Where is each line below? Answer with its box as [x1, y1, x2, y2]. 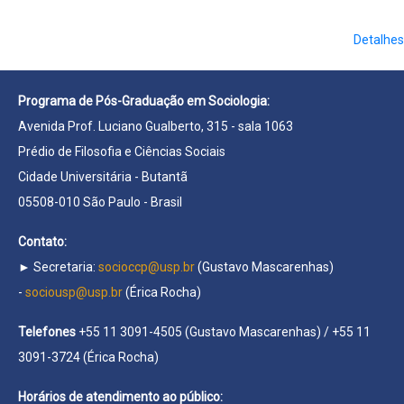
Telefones [18, 324, 78, 339]
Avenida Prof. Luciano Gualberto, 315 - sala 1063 [18, 118, 293, 133]
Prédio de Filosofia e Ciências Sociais [18, 143, 225, 159]
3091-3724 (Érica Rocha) [18, 349, 159, 364]
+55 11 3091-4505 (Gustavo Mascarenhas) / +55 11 [78, 324, 371, 339]
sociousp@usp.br [25, 284, 123, 299]
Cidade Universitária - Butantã [18, 169, 188, 184]
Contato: [18, 234, 67, 249]
